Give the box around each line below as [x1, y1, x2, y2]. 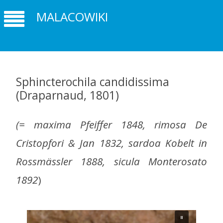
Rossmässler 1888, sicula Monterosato [16, 154, 207, 169]
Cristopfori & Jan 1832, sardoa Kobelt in [16, 136, 207, 150]
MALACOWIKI [36, 8, 108, 25]
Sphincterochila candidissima [16, 74, 169, 90]
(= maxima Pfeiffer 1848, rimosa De [16, 117, 207, 132]
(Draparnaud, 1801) [16, 87, 119, 103]
